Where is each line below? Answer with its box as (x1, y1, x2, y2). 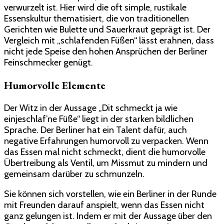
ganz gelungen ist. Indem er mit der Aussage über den (4, 210, 212, 221)
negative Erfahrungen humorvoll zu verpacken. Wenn (4, 135, 208, 146)
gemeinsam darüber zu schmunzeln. (4, 168, 144, 179)
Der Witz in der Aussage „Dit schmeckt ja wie (4, 102, 177, 113)
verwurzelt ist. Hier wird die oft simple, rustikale (4, 1, 186, 13)
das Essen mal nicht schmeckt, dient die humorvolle (4, 146, 205, 157)
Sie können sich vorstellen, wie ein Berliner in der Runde (4, 188, 216, 199)
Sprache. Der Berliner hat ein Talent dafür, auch (4, 124, 187, 135)
